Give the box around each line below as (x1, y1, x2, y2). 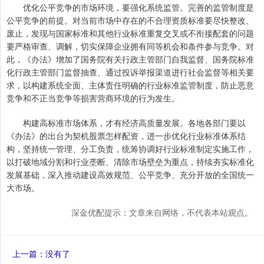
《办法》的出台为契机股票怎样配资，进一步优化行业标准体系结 (6, 130, 246, 142)
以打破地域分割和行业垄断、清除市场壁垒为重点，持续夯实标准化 (6, 156, 254, 168)
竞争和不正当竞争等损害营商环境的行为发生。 (6, 92, 180, 104)
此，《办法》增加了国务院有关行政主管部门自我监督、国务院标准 (6, 53, 254, 65)
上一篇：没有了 (12, 247, 70, 260)
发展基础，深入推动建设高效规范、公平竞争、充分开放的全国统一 (6, 169, 254, 181)
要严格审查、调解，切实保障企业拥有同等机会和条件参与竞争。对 (6, 40, 254, 52)
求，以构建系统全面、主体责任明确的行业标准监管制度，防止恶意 (6, 79, 254, 91)
